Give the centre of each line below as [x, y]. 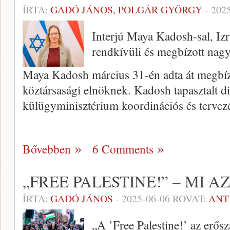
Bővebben [47, 149]
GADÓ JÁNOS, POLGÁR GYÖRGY [126, 10]
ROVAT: [189, 199]
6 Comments [123, 149]
